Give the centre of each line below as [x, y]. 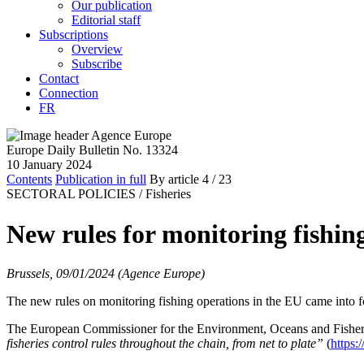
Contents [29, 180]
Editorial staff [106, 20]
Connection [69, 93]
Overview [97, 50]
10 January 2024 [49, 165]
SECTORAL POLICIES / [74, 194]
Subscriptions [74, 35]
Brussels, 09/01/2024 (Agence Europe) [106, 273]
